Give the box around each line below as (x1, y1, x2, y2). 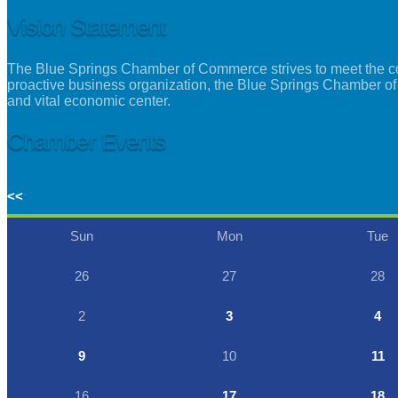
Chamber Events (7, 129, 166, 155)
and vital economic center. (7, 92, 171, 108)
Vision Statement (7, 13, 166, 39)
